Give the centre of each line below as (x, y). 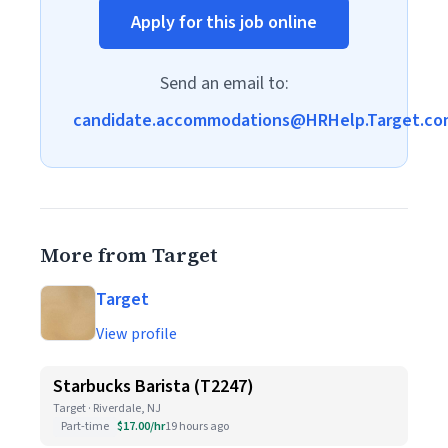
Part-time (85, 426)
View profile (136, 334)
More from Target (129, 255)
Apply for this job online (224, 22)
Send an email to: (224, 83)
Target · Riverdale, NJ (107, 408)
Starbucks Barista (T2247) (153, 386)
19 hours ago (197, 426)
